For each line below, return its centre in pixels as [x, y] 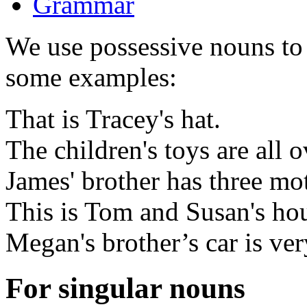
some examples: [91, 77]
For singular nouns [125, 288]
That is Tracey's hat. [113, 119]
